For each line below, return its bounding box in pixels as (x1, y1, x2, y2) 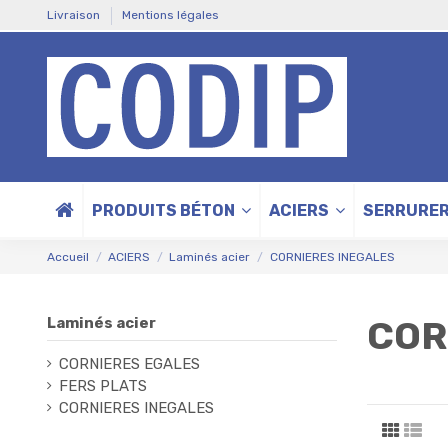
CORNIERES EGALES (59, 354, 200, 373)
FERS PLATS (59, 376, 147, 395)
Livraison (47, 8, 103, 22)
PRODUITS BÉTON (92, 200, 238, 220)
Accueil (47, 250, 89, 264)
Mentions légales (122, 8, 219, 22)
